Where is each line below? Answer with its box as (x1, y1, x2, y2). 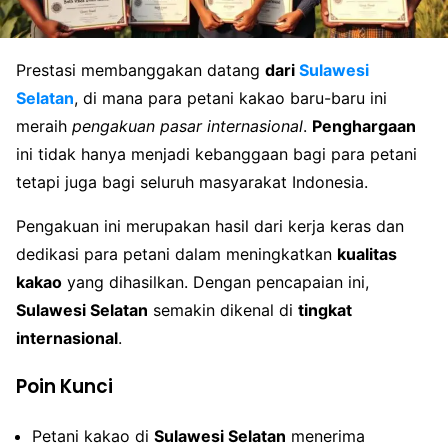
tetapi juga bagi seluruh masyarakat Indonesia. (16, 172, 368, 193)
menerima (286, 425, 365, 446)
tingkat (298, 300, 352, 321)
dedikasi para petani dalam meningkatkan (16, 244, 337, 265)
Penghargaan (312, 116, 416, 137)
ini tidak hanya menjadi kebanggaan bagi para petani (16, 144, 417, 165)
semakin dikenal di (148, 300, 298, 321)
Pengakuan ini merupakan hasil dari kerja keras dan (16, 216, 404, 237)
